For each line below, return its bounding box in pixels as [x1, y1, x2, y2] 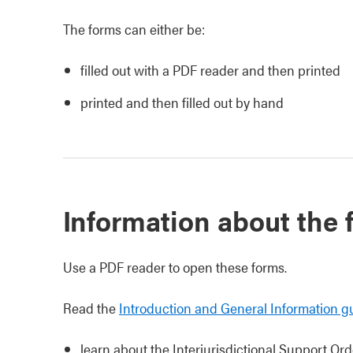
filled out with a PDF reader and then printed [80, 60, 340, 80]
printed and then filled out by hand [80, 92, 284, 112]
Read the [63, 298, 119, 318]
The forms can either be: [63, 19, 205, 39]
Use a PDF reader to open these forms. [63, 257, 287, 277]
